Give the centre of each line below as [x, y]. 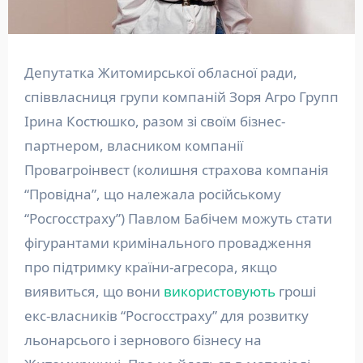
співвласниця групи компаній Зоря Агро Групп [181, 97]
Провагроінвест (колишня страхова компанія [176, 170]
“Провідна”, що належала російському [152, 194]
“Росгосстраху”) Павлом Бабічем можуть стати [178, 219]
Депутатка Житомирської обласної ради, [29, 73]
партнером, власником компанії [133, 146]
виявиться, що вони [94, 292]
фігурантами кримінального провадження [168, 243]
